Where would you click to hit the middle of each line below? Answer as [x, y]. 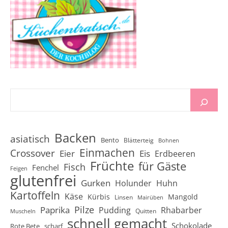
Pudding [115, 210]
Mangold [183, 196]
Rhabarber [181, 210]
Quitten [146, 211]
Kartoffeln [35, 195]
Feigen [19, 168]
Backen [75, 137]
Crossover [33, 153]
